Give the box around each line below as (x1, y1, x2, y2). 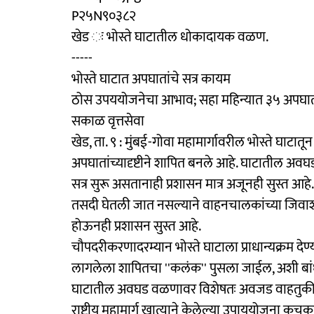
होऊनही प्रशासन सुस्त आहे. (71, 214, 201, 238)
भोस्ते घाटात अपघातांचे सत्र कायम (71, 67, 231, 91)
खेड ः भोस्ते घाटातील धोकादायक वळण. (71, 25, 268, 49)
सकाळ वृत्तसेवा (71, 109, 144, 133)
